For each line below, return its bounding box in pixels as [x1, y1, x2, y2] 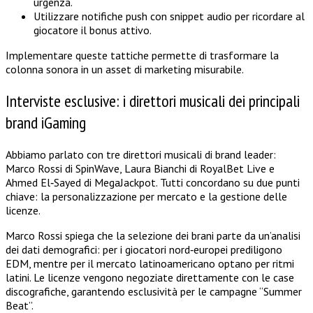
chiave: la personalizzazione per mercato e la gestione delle [6, 189, 287, 204]
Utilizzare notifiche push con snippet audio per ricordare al [34, 9, 305, 24]
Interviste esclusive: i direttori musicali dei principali [6, 90, 300, 112]
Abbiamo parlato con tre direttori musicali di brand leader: [6, 147, 276, 162]
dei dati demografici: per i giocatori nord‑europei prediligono [6, 242, 282, 257]
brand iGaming [6, 112, 86, 134]
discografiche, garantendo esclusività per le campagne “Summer [6, 284, 302, 299]
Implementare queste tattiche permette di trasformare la [6, 48, 279, 63]
